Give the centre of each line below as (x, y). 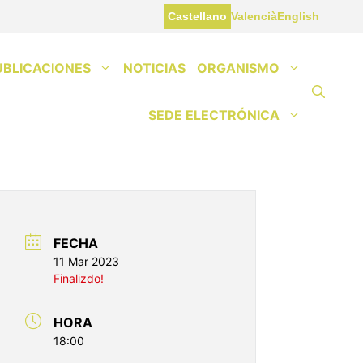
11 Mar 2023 (86, 262)
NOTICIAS (154, 68)
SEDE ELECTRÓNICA (214, 115)
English (299, 16)
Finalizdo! (79, 279)
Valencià (254, 16)
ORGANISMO (238, 68)
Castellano (198, 16)
